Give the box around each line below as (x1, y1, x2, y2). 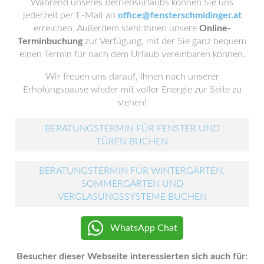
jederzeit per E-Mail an (22, 10, 118, 20)
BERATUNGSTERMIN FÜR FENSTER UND (44, 123, 220, 133)
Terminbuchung (18, 36, 82, 46)
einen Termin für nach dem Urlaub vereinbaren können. (19, 49, 245, 59)
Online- (199, 23, 231, 33)
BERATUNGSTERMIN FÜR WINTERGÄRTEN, (39, 166, 225, 176)
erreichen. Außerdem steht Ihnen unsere (33, 23, 199, 33)
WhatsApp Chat (110, 223, 177, 233)
